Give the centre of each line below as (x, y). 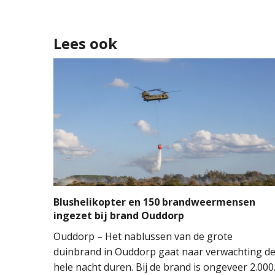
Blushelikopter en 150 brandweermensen (154, 202)
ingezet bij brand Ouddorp (119, 216)
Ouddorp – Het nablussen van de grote (143, 237)
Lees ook (85, 44)
